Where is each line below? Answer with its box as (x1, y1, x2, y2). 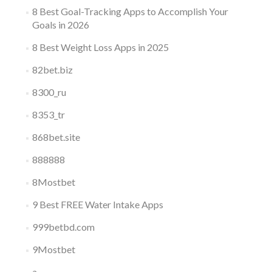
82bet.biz (32, 64, 73, 75)
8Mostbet (32, 176, 75, 188)
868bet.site (32, 131, 80, 143)
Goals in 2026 (32, 19, 89, 30)
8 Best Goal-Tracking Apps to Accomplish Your (32, 5, 228, 17)
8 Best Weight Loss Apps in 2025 (32, 41, 169, 53)
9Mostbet (32, 243, 75, 255)
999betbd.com (32, 221, 95, 233)
